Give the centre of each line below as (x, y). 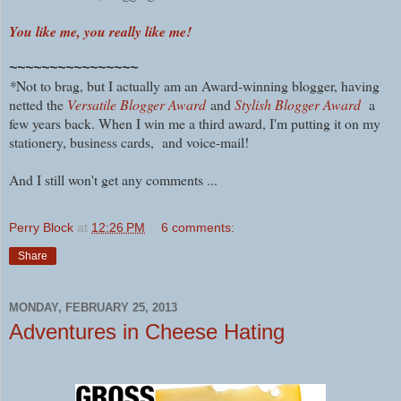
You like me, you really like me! (100, 32)
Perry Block (41, 228)
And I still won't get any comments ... (113, 180)
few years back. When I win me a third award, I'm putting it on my (195, 124)
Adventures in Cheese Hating (147, 332)
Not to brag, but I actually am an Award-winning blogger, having (198, 86)
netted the (38, 105)
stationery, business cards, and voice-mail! (133, 142)
